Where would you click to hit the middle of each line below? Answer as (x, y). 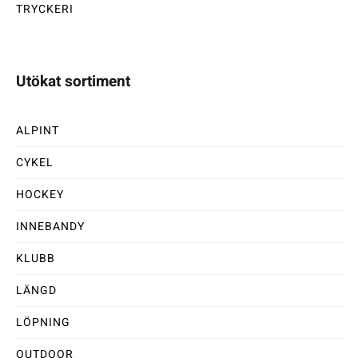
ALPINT (38, 130)
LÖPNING (43, 322)
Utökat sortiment (73, 81)
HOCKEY (40, 194)
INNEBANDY (50, 226)
